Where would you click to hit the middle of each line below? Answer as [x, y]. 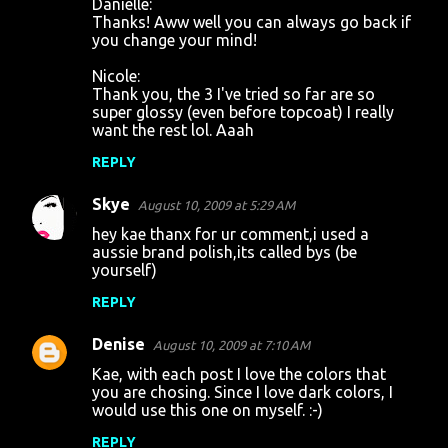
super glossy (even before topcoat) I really [243, 112]
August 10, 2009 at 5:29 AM [216, 205]
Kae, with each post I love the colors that [239, 374]
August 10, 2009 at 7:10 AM [231, 345]
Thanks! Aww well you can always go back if [251, 22]
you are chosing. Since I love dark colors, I [242, 392]
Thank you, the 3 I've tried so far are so [233, 94]
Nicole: [116, 76]
